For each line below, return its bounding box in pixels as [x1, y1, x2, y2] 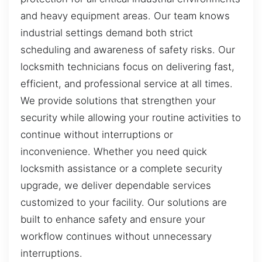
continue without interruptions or [20, 128, 173, 140]
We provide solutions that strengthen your [20, 94, 216, 106]
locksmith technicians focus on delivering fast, [20, 60, 235, 73]
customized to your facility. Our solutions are [20, 196, 227, 208]
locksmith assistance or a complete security [20, 162, 222, 174]
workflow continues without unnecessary [20, 230, 212, 242]
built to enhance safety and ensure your [20, 213, 205, 225]
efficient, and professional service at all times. [20, 77, 233, 89]
